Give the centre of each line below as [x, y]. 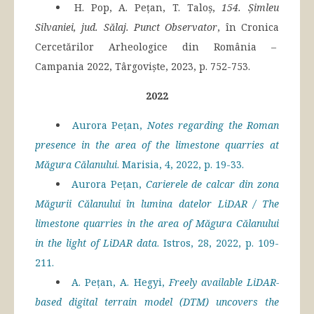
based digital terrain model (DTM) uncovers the [157, 302]
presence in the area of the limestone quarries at [157, 145]
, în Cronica [248, 27]
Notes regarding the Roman [213, 125]
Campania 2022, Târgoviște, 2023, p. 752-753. [143, 67]
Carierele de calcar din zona [210, 184]
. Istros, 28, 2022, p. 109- [218, 243]
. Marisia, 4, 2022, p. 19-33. [180, 165]
